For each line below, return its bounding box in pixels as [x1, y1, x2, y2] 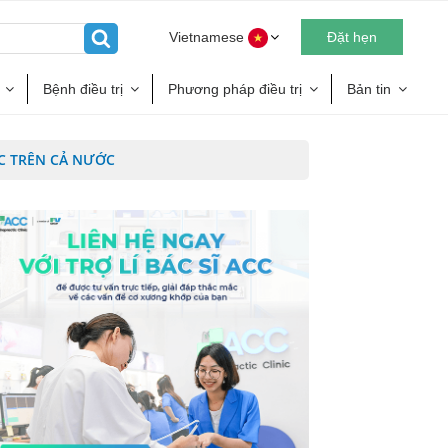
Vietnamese [168, 29, 248, 45]
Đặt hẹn [326, 29, 377, 45]
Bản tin [347, 81, 391, 97]
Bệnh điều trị [43, 81, 123, 97]
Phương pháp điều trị [168, 81, 302, 97]
